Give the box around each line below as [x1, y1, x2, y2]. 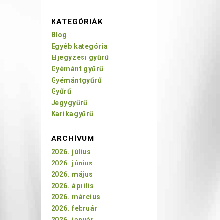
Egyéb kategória [51, 42, 108, 50]
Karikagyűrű [51, 110, 94, 118]
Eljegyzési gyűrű [51, 54, 109, 61]
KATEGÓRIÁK [51, 17, 103, 26]
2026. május [51, 170, 93, 178]
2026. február [51, 204, 98, 212]
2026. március [51, 193, 101, 201]
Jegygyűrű [51, 99, 88, 107]
